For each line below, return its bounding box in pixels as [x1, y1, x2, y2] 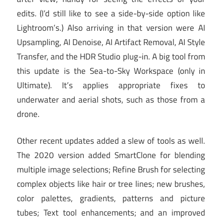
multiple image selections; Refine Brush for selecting [17, 163, 205, 176]
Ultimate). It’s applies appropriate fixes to [17, 78, 205, 92]
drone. [17, 107, 40, 120]
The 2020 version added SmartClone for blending [17, 149, 205, 162]
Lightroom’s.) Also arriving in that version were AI [17, 21, 205, 34]
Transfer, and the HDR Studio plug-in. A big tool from [17, 50, 205, 63]
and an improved [140, 206, 206, 220]
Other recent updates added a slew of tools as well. [17, 134, 205, 148]
